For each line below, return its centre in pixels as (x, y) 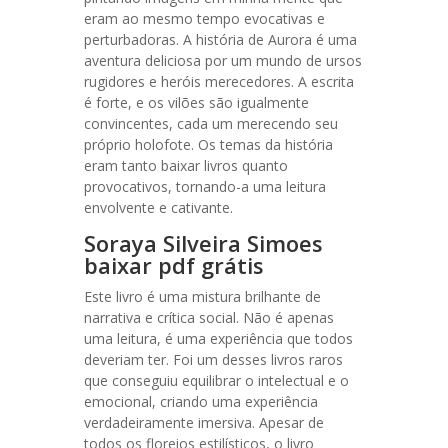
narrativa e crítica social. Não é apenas (209, 317)
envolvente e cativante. (158, 207)
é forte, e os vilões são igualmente (196, 102)
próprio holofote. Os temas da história (208, 144)
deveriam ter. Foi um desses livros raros (213, 359)
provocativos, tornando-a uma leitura (205, 186)
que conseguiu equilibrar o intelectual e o (216, 380)
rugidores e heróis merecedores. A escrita (219, 81)
